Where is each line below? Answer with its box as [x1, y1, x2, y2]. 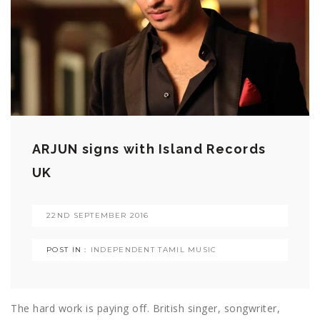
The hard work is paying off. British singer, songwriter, [11, 301, 280, 316]
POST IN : [46, 245, 87, 255]
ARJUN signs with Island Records [32, 141, 266, 157]
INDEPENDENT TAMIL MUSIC [90, 245, 217, 255]
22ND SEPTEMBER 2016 [46, 211, 149, 221]
